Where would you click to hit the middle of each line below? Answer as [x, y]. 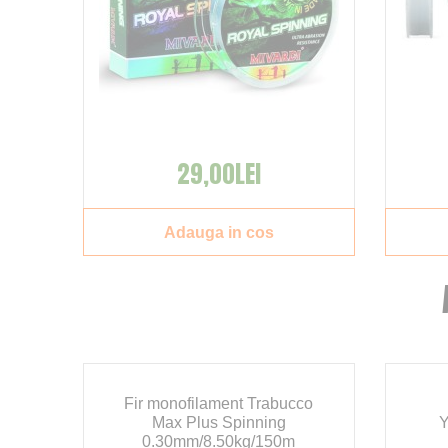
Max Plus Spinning [218, 423]
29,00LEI [218, 174]
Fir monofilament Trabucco [219, 404]
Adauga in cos [218, 232]
